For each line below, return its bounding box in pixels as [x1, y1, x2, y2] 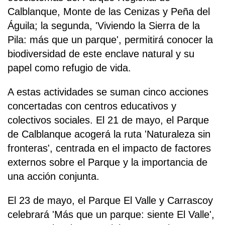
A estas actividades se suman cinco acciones [8, 86, 208, 98]
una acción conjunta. [8, 171, 99, 182]
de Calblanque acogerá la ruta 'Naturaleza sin [8, 129, 210, 140]
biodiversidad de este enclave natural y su [8, 48, 194, 60]
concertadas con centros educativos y [8, 100, 176, 112]
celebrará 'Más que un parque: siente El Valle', [8, 209, 214, 220]
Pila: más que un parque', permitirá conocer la [8, 34, 213, 46]
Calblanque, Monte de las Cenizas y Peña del [8, 6, 210, 18]
